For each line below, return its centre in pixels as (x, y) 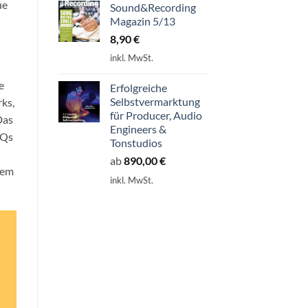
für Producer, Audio (156, 115)
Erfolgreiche (138, 88)
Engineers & (138, 129)
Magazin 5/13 (142, 21)
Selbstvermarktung (155, 102)
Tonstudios (136, 143)
